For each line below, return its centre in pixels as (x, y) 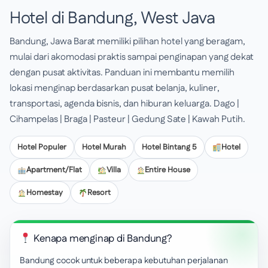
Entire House (168, 170)
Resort (99, 193)
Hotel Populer (42, 147)
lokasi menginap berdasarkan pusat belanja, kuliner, (115, 88)
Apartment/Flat (54, 170)
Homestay (44, 193)
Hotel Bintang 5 (169, 147)
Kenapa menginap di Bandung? (101, 239)
